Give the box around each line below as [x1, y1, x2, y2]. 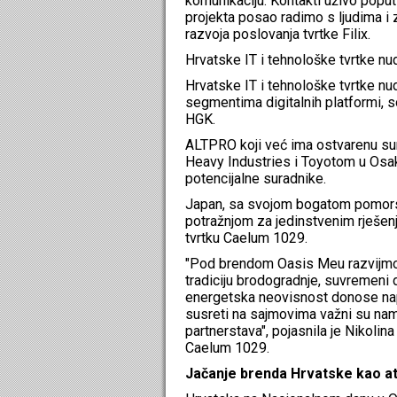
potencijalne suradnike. [185, 169, 326, 187]
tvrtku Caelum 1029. [185, 229, 307, 246]
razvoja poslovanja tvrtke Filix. [185, 25, 370, 43]
